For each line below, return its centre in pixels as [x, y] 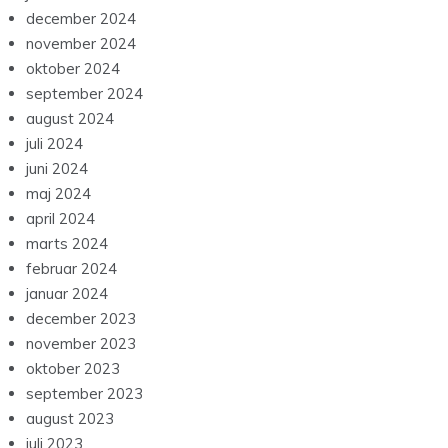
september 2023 [84, 394]
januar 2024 [67, 294]
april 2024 [60, 219]
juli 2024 [54, 144]
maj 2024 [58, 194]
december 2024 [81, 19]
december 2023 [81, 319]
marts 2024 [67, 244]
